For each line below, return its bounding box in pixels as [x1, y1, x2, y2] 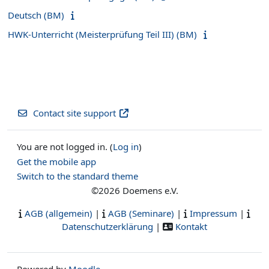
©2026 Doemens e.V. [91, 184, 178, 196]
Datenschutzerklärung [62, 220, 153, 232]
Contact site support [32, 106, 116, 119]
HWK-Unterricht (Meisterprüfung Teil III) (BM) [8, 28, 197, 40]
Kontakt [175, 220, 207, 232]
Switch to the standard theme [17, 170, 138, 183]
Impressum [190, 207, 237, 219]
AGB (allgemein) [25, 207, 92, 219]
